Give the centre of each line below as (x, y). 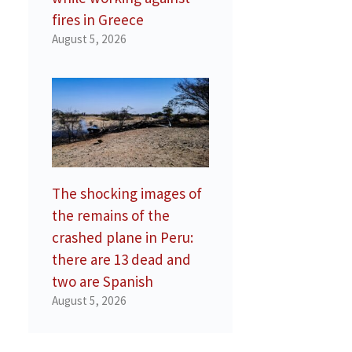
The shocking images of (127, 193)
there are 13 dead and (121, 259)
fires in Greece (98, 20)
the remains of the (111, 215)
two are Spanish (103, 281)
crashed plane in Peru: (123, 237)
